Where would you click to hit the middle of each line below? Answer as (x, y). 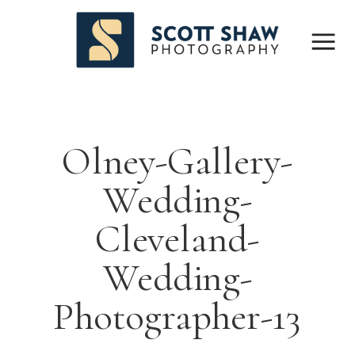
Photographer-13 (177, 317)
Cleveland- (177, 239)
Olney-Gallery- (177, 162)
